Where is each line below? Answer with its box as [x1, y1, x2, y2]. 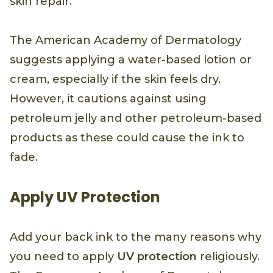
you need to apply [10, 250, 117, 264]
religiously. [197, 250, 260, 264]
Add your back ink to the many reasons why [10, 230, 261, 244]
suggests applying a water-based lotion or [10, 53, 252, 67]
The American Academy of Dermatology [10, 34, 241, 48]
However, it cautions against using [10, 92, 207, 106]
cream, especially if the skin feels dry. [10, 73, 221, 87]
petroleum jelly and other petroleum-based [10, 112, 261, 126]
